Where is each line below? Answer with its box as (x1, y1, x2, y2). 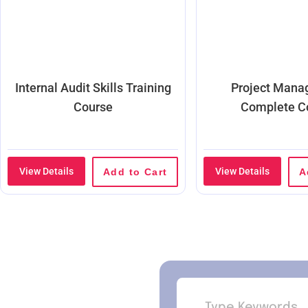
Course (73, 100, 113, 115)
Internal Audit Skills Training (14, 80, 171, 96)
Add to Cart (103, 166, 168, 178)
